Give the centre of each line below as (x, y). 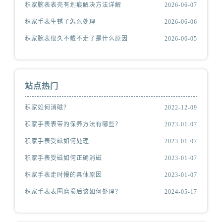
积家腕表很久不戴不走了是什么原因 (77, 38)
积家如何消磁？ (48, 107)
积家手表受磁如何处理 (57, 141)
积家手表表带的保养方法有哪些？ (73, 124)
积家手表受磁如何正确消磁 (64, 158)
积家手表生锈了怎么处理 (60, 22)
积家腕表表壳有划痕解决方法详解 (73, 5)
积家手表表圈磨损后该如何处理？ (73, 192)
